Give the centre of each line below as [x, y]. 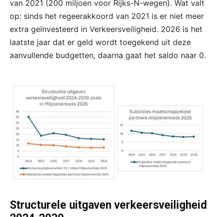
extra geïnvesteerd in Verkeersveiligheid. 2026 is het [106, 29]
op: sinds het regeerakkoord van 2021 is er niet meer [107, 16]
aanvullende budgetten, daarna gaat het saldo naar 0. [108, 55]
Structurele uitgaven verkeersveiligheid [108, 205]
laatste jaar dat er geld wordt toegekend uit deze [100, 42]
